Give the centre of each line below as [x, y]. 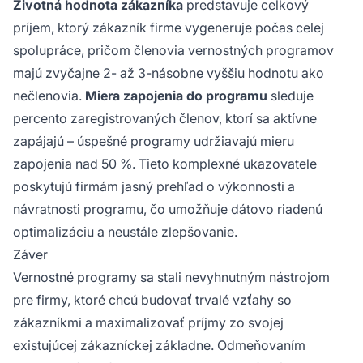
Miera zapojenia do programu [176, 95]
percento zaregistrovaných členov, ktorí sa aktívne [165, 118]
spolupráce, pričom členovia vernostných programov [173, 50]
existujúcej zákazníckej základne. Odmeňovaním [159, 345]
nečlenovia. [49, 95]
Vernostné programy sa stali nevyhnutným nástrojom [171, 277]
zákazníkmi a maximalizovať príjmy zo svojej [148, 322]
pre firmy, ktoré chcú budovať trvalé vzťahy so [152, 299]
